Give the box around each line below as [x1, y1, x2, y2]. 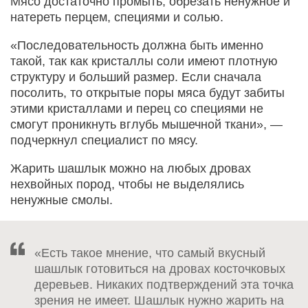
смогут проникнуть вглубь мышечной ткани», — [10, 117, 283, 131]
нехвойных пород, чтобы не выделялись [10, 177, 244, 191]
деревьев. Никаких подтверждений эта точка [34, 277, 294, 291]
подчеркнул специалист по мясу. [10, 133, 198, 147]
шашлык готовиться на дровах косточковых [34, 261, 285, 276]
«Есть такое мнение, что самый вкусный [34, 245, 265, 260]
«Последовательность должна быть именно [10, 38, 263, 52]
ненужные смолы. [10, 192, 113, 207]
